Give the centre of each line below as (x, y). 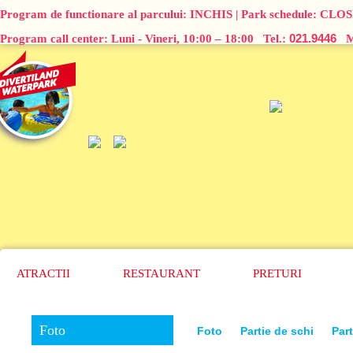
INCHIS (211, 14)
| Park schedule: (276, 14)
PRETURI (277, 273)
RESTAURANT (162, 273)
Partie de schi (279, 331)
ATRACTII (43, 273)
